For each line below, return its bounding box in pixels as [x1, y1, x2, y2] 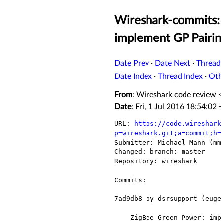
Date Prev [114, 59, 149, 68]
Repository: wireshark [114, 157, 197, 165]
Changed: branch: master [114, 148, 205, 156]
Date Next [155, 59, 190, 68]
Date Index [114, 73, 152, 81]
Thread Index [158, 73, 203, 81]
